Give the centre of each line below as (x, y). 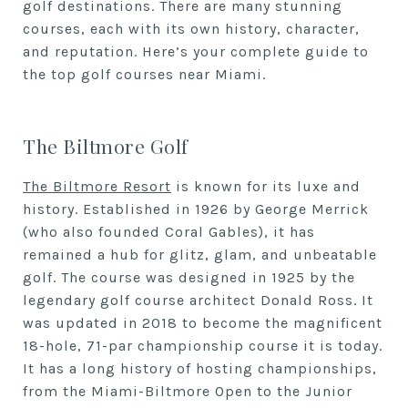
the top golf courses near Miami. (144, 74)
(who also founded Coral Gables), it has (169, 232)
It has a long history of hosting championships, (200, 368)
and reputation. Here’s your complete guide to (196, 51)
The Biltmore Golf (106, 146)
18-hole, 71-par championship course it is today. (203, 346)
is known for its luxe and (266, 186)
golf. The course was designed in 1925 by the (189, 277)
